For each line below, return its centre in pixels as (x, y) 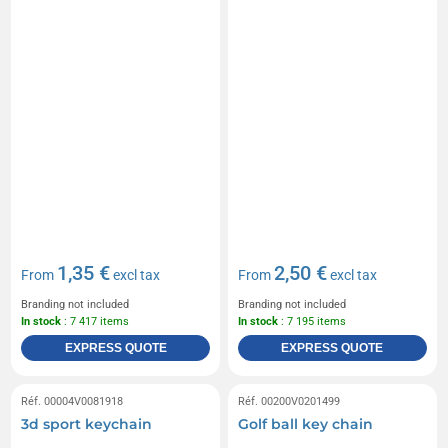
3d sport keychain (87, 423)
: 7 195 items (312, 321)
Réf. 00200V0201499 (289, 401)
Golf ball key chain (305, 423)
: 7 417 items (95, 321)
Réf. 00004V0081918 (72, 401)
